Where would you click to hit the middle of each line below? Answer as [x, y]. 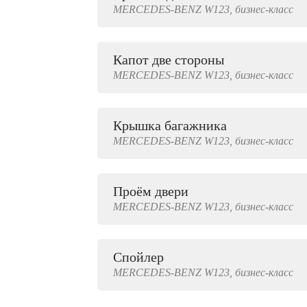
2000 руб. [48, 22]
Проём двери [151, 191]
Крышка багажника [170, 125]
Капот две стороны [169, 60]
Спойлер [138, 257]
